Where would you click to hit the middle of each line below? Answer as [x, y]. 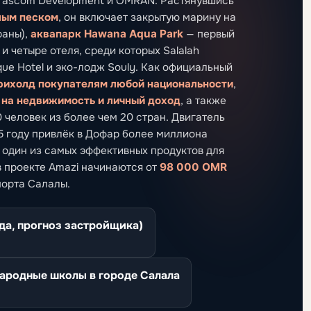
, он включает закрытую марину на [147, 17]
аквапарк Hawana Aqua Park [107, 33]
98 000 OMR [193, 167]
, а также [203, 100]
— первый [209, 34]
